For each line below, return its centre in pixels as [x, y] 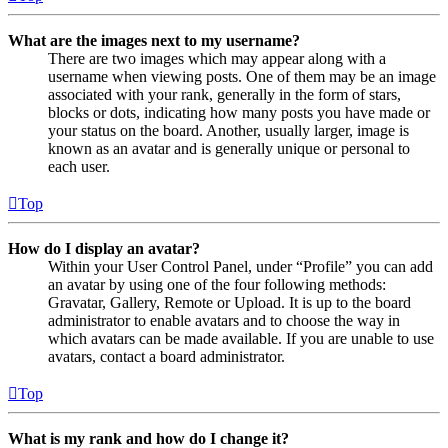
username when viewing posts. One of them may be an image [242, 76]
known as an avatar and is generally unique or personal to [229, 148]
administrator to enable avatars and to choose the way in [224, 320]
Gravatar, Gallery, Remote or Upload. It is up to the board [229, 302]
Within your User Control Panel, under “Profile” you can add [240, 266]
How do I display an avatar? [104, 248]
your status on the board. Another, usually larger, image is [228, 130]
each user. [79, 166]
